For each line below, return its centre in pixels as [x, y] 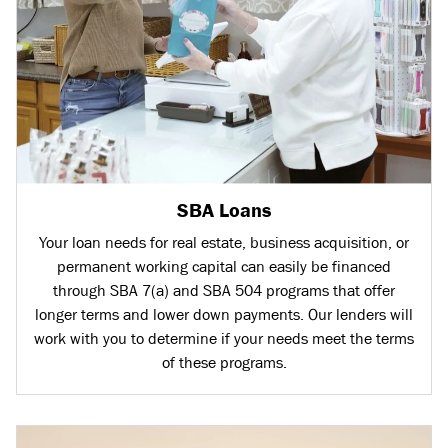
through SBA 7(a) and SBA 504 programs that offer [224, 289]
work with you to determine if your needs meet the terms [224, 337]
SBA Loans [224, 210]
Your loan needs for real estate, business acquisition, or [224, 241]
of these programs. [224, 361]
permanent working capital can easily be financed [224, 265]
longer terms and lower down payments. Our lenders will [224, 313]
